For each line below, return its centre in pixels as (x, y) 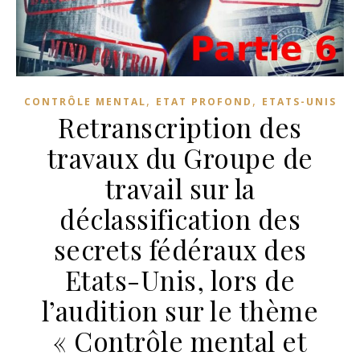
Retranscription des (180, 127)
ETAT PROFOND (204, 101)
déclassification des (180, 218)
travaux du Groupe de (180, 157)
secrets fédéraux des (180, 249)
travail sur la (180, 188)
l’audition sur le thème (180, 310)
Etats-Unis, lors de (180, 279)
